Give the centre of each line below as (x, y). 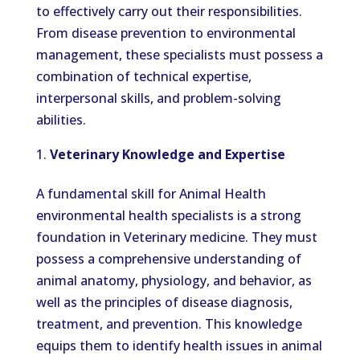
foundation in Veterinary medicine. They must (176, 237)
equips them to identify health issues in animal (179, 346)
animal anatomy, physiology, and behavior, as (174, 280)
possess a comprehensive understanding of (168, 259)
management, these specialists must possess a (179, 55)
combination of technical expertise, (143, 76)
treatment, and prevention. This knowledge (169, 324)
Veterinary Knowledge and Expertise (167, 154)
